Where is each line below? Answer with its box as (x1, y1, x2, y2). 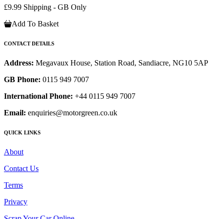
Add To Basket (12, 20, 59, 28)
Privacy (4, 197, 27, 206)
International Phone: (4, 92, 73, 101)
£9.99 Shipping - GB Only (4, 3, 87, 12)
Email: (4, 109, 26, 117)
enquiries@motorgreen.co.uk (26, 109, 117, 117)
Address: (4, 59, 36, 67)
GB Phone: (4, 75, 41, 84)
